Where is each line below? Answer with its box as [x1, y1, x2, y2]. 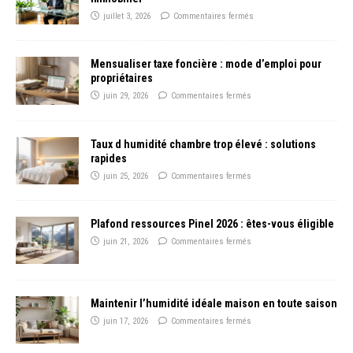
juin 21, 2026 [103, 236, 148, 247]
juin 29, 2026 [103, 91, 148, 102]
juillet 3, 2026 [103, 11, 150, 22]
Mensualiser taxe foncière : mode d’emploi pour [91, 58, 321, 71]
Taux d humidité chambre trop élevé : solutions [91, 137, 316, 150]
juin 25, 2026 [103, 170, 148, 181]
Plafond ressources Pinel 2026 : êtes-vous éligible [91, 217, 334, 230]
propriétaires [91, 72, 153, 85]
